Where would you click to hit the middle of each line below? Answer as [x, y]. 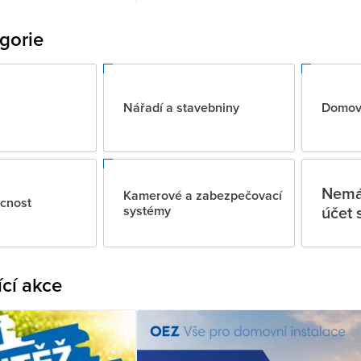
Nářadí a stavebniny [182, 108]
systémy [147, 210]
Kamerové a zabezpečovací [203, 195]
